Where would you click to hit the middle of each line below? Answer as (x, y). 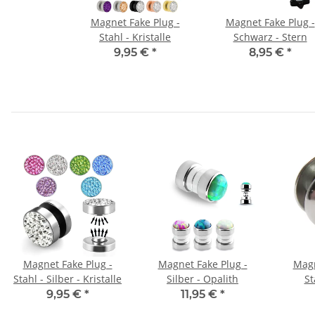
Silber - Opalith (202, 279)
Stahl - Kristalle (135, 37)
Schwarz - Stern (270, 37)
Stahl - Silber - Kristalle (67, 279)
